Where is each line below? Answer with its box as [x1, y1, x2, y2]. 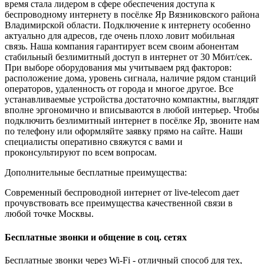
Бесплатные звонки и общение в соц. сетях [5, 232, 187, 242]
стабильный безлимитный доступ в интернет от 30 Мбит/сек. [5, 52, 252, 62]
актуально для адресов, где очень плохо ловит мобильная [5, 31, 235, 41]
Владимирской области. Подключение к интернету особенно [5, 20, 250, 31]
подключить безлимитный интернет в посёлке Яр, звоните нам [5, 115, 259, 126]
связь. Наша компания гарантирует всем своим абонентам [5, 41, 239, 52]
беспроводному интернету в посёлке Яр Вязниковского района [5, 9, 259, 20]
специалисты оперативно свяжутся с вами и [5, 137, 183, 147]
